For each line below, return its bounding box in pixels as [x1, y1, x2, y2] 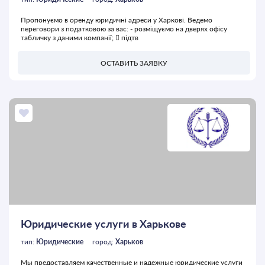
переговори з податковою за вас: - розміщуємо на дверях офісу [21, 24, 227, 34]
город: [92, 237, 115, 247]
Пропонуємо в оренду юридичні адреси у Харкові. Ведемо [21, 15, 212, 25]
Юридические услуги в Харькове [21, 217, 186, 231]
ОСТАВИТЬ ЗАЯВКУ [101, 58, 167, 67]
